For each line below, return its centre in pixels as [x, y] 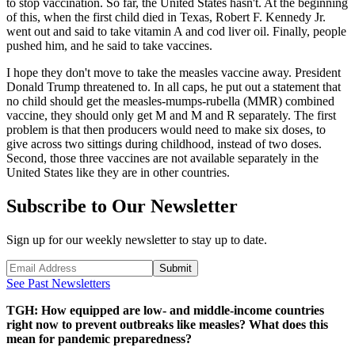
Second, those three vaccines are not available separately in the [162, 158]
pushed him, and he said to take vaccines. [109, 46]
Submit [176, 268]
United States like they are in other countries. [118, 173]
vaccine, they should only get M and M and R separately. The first [171, 116]
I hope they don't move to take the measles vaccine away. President [174, 73]
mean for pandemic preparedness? [99, 339]
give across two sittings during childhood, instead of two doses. [164, 144]
